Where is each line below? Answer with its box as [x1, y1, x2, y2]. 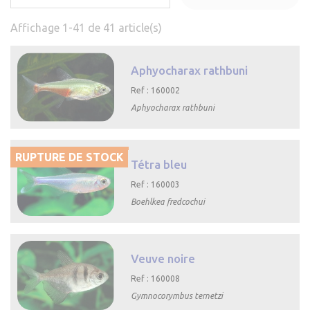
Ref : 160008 [131, 273, 181, 283]
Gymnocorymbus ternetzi [131, 291, 224, 300]
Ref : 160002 [131, 85, 181, 95]
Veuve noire [131, 251, 196, 265]
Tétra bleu [131, 157, 188, 171]
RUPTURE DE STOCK [15, 150, 124, 163]
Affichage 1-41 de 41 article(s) [10, 21, 162, 34]
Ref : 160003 [131, 179, 181, 189]
